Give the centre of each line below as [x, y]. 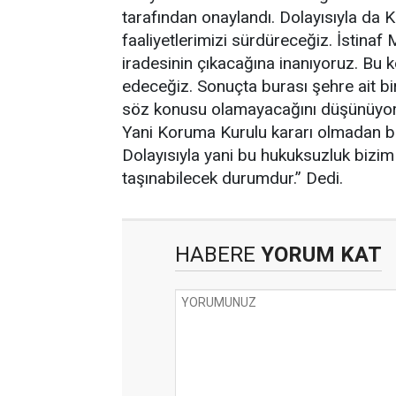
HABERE [215, 255]
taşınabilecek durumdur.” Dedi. [232, 178]
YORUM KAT [319, 255]
